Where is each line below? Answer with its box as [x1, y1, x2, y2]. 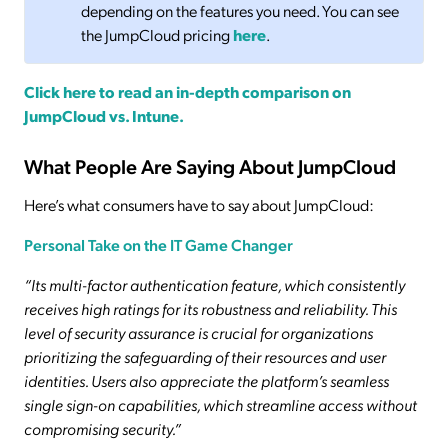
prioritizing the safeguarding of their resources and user [24, 345, 386, 367]
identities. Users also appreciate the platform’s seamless [24, 369, 389, 391]
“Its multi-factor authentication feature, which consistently [24, 273, 405, 295]
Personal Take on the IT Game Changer [24, 233, 293, 255]
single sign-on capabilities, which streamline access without [24, 393, 417, 415]
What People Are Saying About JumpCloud [24, 152, 396, 179]
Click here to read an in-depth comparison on [24, 81, 351, 103]
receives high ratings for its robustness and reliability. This [24, 297, 397, 319]
